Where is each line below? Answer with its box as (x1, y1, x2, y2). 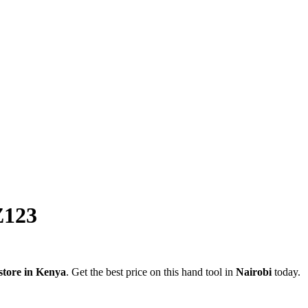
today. (272, 266, 300, 278)
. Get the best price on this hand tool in (66, 266, 236, 278)
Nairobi (236, 266, 272, 278)
